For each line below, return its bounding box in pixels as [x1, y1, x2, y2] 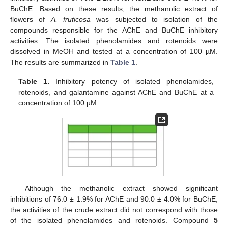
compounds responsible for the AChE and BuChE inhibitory [10, 26, 218, 35]
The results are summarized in [10, 58, 110, 67]
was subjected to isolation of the [91, 15, 218, 24]
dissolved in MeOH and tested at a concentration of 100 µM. [10, 47, 218, 56]
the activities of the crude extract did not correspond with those [10, 206, 218, 214]
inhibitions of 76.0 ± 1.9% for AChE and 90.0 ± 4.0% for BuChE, [10, 195, 218, 204]
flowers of [10, 15, 51, 24]
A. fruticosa [50, 15, 91, 24]
